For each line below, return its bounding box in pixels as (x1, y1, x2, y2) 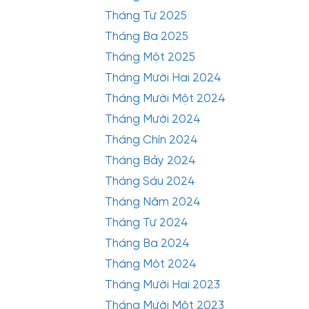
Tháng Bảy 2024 (105, 152, 196, 167)
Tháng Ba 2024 (105, 235, 190, 250)
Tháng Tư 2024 (105, 214, 188, 229)
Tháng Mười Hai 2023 (105, 276, 220, 291)
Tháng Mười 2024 (105, 110, 201, 126)
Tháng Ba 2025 (105, 28, 188, 43)
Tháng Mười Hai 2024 (105, 69, 221, 84)
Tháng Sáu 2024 (105, 172, 195, 188)
